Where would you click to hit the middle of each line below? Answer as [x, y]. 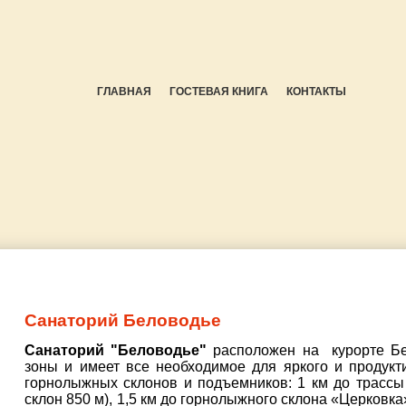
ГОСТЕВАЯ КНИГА [219, 92]
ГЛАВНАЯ [124, 92]
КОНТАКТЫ [316, 92]
